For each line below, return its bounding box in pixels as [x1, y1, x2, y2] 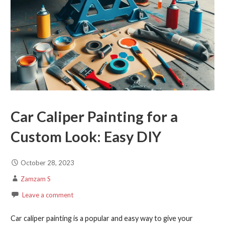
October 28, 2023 [20, 159, 74, 167]
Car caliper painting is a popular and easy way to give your [10, 214, 193, 223]
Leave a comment [22, 191, 73, 199]
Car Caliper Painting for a [10, 107, 178, 125]
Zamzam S [20, 175, 51, 183]
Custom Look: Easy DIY [10, 128, 161, 145]
